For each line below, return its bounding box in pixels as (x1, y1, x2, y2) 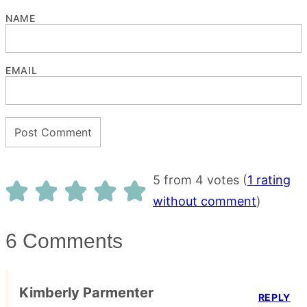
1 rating (247, 173, 291, 188)
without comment (153, 194, 256, 209)
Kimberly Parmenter (19, 284, 153, 302)
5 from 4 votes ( (153, 173, 247, 188)
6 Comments (5, 230, 123, 253)
